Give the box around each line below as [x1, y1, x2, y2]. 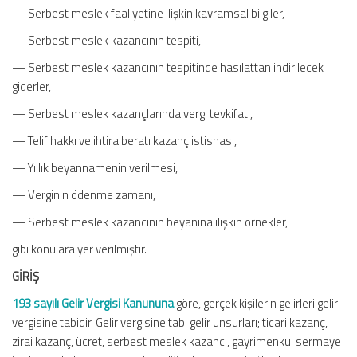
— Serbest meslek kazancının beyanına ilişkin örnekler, [12, 213, 288, 231]
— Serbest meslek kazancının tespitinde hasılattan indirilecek [12, 58, 324, 76]
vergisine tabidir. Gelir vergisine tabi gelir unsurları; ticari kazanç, [12, 313, 328, 331]
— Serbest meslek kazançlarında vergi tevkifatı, [12, 104, 253, 123]
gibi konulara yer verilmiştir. [12, 240, 147, 258]
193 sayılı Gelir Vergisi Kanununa [12, 294, 174, 312]
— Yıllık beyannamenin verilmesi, [12, 159, 178, 177]
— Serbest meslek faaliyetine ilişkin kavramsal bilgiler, [12, 4, 284, 22]
